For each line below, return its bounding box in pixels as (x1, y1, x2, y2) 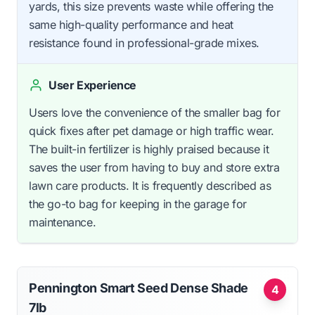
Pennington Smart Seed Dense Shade (29, 280, 248, 295)
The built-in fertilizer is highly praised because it (29, 141, 269, 156)
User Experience (49, 77, 136, 92)
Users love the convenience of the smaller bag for (29, 105, 281, 120)
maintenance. (29, 214, 96, 229)
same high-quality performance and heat (29, 17, 233, 32)
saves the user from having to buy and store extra (29, 160, 280, 174)
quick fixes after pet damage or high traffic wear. (29, 123, 275, 138)
